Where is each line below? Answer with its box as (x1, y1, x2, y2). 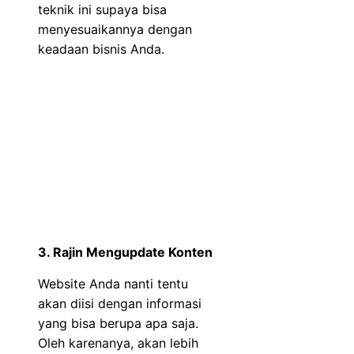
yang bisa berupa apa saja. (38, 314, 198, 331)
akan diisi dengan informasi (38, 295, 201, 311)
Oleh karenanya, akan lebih (38, 334, 198, 351)
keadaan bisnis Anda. (38, 40, 164, 57)
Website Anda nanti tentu (38, 275, 188, 292)
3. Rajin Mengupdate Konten (38, 243, 213, 260)
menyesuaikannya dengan (38, 21, 192, 37)
